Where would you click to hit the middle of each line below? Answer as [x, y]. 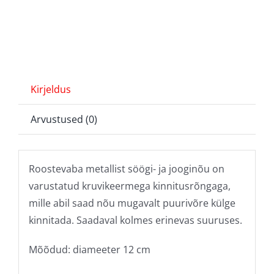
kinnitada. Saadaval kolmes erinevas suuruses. [135, 220]
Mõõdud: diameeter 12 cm [89, 250]
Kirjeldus [50, 90]
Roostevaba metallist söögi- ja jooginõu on [126, 169]
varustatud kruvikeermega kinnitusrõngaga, [129, 186]
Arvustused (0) [64, 120]
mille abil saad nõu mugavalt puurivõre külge [132, 203]
